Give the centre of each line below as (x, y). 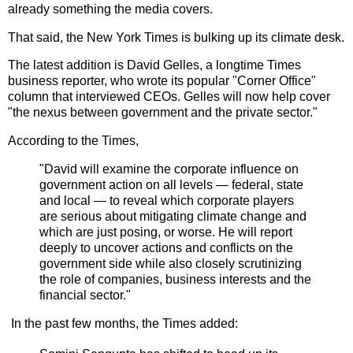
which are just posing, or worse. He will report (166, 232)
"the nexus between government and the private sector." (164, 113)
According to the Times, (75, 141)
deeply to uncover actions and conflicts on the (166, 248)
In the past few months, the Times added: (123, 323)
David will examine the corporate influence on (171, 169)
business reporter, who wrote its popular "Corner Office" (162, 81)
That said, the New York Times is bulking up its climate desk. (176, 37)
